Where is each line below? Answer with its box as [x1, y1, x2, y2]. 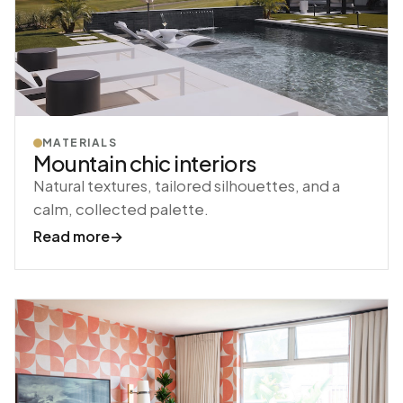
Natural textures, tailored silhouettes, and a [33, 176, 340, 196]
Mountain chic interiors [33, 149, 257, 177]
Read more [33, 227, 110, 246]
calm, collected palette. [33, 200, 209, 219]
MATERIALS [42, 136, 117, 150]
